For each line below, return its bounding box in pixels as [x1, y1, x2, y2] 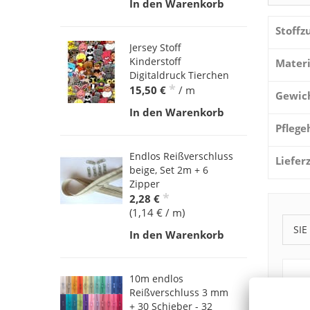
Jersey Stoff [129, 41, 181, 55]
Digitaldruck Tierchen [129, 69, 229, 82]
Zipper [129, 177, 160, 191]
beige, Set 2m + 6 [129, 163, 208, 177]
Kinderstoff [129, 55, 181, 69]
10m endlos [129, 272, 183, 286]
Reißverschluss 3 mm [129, 286, 228, 300]
